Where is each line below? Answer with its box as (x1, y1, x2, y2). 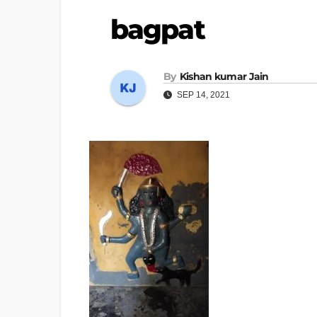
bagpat (110, 13, 204, 47)
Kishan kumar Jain (179, 69, 269, 83)
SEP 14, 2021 (175, 89, 230, 100)
